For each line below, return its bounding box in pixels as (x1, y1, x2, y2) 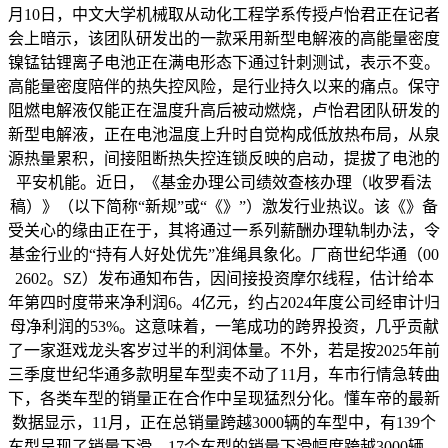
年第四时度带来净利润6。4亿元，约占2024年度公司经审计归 (8, 294, 440, 312)
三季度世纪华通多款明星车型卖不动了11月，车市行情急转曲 (8, 366, 440, 384)
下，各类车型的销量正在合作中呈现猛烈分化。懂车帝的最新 (8, 390, 440, 408)
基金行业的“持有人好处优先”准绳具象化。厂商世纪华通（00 (9, 246, 439, 264)
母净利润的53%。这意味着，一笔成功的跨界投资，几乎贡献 (9, 318, 439, 336)
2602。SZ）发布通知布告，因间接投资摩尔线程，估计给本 (14, 270, 434, 288)
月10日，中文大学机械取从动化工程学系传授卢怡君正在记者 (8, 6, 440, 24)
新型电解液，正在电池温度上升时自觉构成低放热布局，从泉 (8, 126, 440, 144)
